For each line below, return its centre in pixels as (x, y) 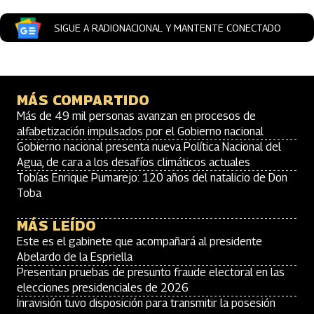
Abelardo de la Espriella (75, 257)
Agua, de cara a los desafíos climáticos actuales (134, 162)
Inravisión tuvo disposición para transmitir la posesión (146, 303)
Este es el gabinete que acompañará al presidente (139, 241)
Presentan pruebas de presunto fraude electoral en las (151, 272)
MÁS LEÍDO (57, 226)
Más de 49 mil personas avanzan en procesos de (136, 116)
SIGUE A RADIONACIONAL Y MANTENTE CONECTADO (168, 28)
